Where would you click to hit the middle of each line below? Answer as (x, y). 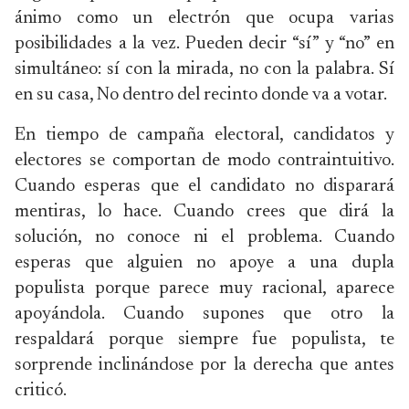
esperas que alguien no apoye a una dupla (204, 263)
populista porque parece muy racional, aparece (204, 288)
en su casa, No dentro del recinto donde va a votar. (201, 95)
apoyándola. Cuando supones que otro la (204, 314)
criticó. (41, 391)
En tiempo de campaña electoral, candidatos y (204, 135)
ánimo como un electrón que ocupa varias (204, 18)
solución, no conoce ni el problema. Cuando (204, 237)
